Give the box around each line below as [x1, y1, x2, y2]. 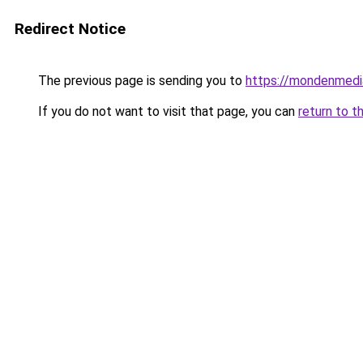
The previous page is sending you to [35, 73, 246, 88]
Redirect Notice [15, 19, 126, 38]
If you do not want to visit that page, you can [35, 104, 298, 119]
